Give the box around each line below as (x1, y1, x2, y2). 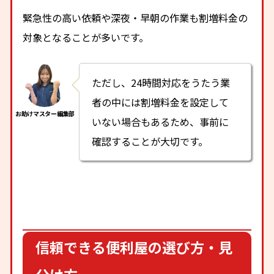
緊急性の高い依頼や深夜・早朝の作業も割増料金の (23, 10, 248, 26)
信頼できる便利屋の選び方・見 (35, 236, 233, 257)
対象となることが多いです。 (23, 30, 149, 45)
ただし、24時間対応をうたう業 (92, 75, 231, 90)
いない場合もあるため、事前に (92, 114, 229, 129)
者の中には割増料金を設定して (92, 94, 229, 109)
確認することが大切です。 (92, 133, 209, 149)
